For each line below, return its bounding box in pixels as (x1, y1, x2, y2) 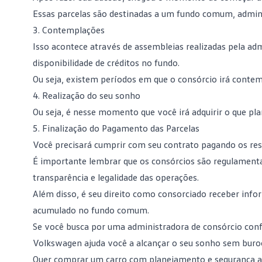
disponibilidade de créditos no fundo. (33, 57, 180, 68)
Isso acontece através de (33, 40, 135, 52)
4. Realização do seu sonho (33, 89, 140, 101)
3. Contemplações (33, 24, 105, 36)
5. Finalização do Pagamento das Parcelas (33, 122, 199, 134)
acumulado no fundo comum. (33, 204, 149, 216)
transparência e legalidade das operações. (33, 171, 199, 183)
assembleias (135, 40, 186, 52)
